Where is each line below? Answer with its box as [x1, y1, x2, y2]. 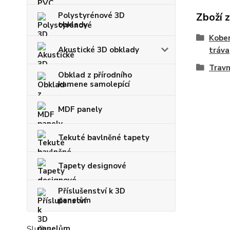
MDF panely [58, 104, 102, 114]
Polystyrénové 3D [58, 10, 125, 21]
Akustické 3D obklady [58, 45, 139, 55]
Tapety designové [58, 161, 126, 171]
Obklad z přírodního [58, 70, 132, 80]
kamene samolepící [58, 79, 130, 89]
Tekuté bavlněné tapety [58, 132, 149, 143]
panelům [58, 195, 91, 205]
